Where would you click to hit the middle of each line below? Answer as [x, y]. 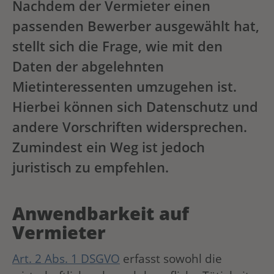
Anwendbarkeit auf [101, 213]
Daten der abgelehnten [88, 66]
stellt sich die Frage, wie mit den [117, 46]
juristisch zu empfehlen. [91, 167]
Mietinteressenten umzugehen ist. [124, 86]
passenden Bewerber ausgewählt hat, [136, 26]
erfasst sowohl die [171, 259]
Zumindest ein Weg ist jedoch [109, 147]
